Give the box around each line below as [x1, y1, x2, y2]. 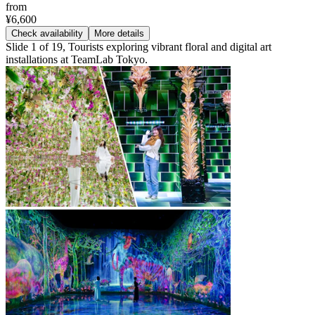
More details [94, 27, 144, 39]
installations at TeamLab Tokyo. [6, 53, 148, 65]
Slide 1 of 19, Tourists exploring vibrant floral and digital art [6, 40, 271, 53]
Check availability [11, 27, 83, 39]
